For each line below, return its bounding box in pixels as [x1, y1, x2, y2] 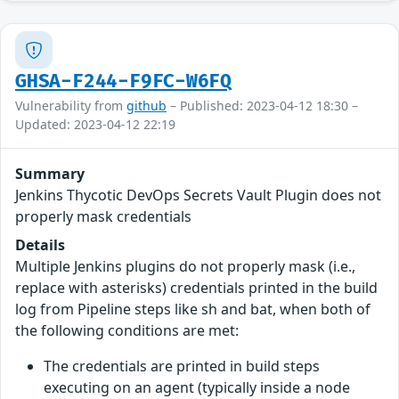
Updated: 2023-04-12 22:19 [15, 116, 175, 134]
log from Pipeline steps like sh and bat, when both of [15, 299, 370, 320]
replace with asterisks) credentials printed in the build [15, 278, 378, 298]
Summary [15, 164, 85, 184]
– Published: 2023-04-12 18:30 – [167, 97, 358, 115]
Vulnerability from [15, 97, 126, 115]
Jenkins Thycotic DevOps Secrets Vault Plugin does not [15, 185, 381, 206]
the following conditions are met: [15, 321, 239, 341]
